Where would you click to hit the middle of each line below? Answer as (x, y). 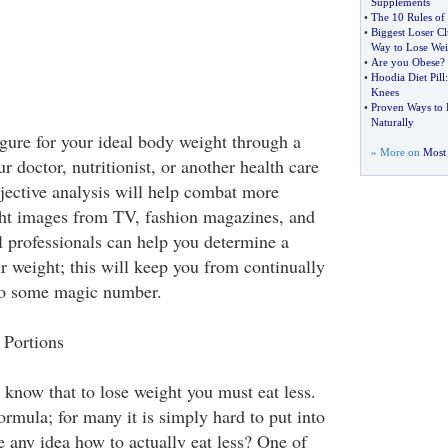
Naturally (392, 122)
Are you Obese (405, 62)
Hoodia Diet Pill (407, 77)
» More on (396, 152)
